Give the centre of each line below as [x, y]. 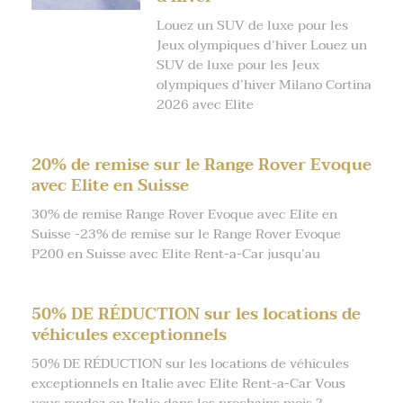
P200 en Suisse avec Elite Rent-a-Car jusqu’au [176, 253]
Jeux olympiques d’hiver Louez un [261, 45]
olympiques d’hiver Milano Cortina [264, 84]
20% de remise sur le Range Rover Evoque [201, 165]
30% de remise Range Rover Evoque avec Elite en [184, 214]
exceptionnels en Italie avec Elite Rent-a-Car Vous [188, 383]
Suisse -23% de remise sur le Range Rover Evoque [186, 233]
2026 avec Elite [205, 104]
